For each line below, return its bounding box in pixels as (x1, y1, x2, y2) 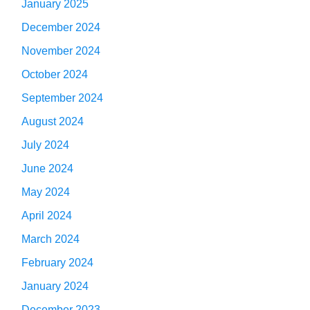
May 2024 (21, 185, 70, 198)
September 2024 (21, 91, 103, 104)
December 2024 (21, 21, 100, 33)
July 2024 (21, 138, 69, 151)
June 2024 (21, 162, 73, 174)
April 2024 (21, 209, 72, 221)
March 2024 (21, 232, 80, 245)
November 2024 (21, 44, 100, 57)
